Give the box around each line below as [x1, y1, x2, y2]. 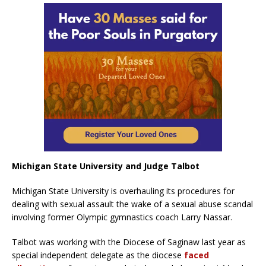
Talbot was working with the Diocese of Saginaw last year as [12, 236, 246, 248]
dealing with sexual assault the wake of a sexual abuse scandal [12, 198, 253, 210]
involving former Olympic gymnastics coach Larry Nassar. [12, 211, 232, 223]
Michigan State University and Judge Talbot [12, 160, 199, 172]
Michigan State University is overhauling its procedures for [12, 185, 235, 197]
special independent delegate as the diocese [12, 249, 184, 261]
